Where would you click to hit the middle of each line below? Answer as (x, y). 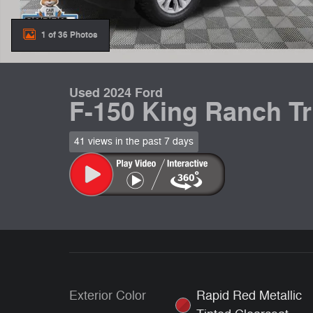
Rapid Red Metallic (249, 295)
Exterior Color (108, 295)
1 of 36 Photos (70, 35)
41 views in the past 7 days (133, 141)
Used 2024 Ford (116, 93)
